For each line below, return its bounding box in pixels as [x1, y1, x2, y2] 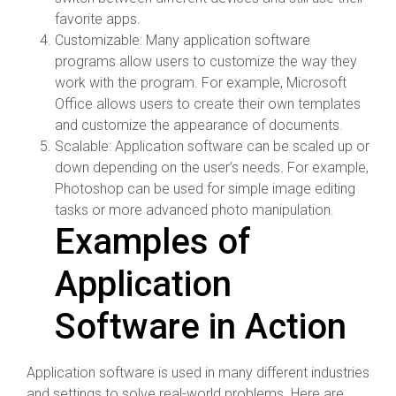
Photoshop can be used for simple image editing [55, 180, 355, 198]
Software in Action [55, 306, 346, 348]
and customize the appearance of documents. [55, 117, 343, 134]
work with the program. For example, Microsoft [55, 74, 346, 92]
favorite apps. [55, 11, 141, 28]
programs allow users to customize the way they [55, 53, 357, 71]
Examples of [55, 221, 251, 263]
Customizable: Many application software [55, 32, 310, 49]
